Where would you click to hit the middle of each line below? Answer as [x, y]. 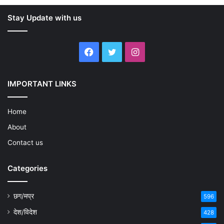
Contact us [25, 143]
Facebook [114, 51]
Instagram [160, 51]
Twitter [131, 51]
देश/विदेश [25, 212]
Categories [27, 168]
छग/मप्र [24, 196]
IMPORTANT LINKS [42, 84]
